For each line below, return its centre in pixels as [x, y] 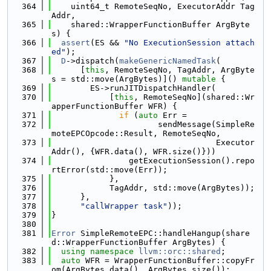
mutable [199, 79]
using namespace [100, 251]
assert [76, 43]
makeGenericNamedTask [168, 61]
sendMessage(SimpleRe [153, 124]
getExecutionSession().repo [153, 161]
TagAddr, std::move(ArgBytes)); [153, 188]
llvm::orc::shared [180, 251]
